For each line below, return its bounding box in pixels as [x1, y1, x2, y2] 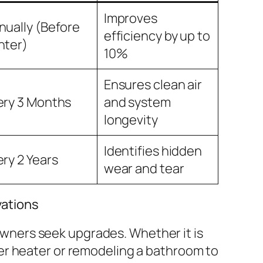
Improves [103, 9, 157, 27]
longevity [103, 110, 158, 129]
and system [103, 93, 171, 111]
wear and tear [103, 159, 184, 177]
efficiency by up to [103, 26, 210, 45]
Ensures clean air [103, 75, 203, 93]
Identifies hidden [103, 141, 203, 160]
